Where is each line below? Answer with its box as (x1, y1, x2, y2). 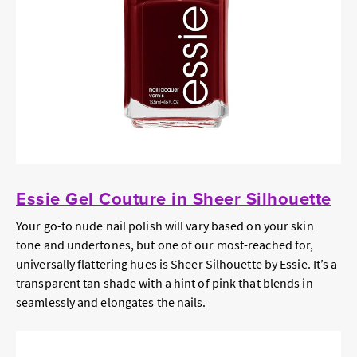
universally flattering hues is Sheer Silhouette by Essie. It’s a (16, 256, 338, 273)
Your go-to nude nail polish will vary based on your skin (16, 218, 314, 234)
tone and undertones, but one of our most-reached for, (16, 237, 314, 253)
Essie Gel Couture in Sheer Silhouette (16, 186, 331, 212)
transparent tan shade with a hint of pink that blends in (16, 275, 313, 292)
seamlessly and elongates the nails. (16, 294, 206, 311)
